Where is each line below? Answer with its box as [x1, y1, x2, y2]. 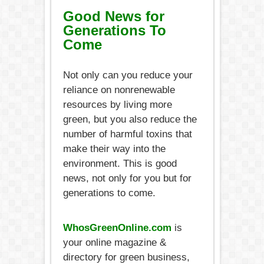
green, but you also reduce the [62, 113, 197, 125]
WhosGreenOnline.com [62, 222, 171, 233]
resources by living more [62, 98, 172, 110]
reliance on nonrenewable [62, 84, 175, 95]
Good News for [62, 8, 164, 24]
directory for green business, [62, 251, 190, 263]
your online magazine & [62, 236, 166, 248]
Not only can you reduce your [62, 69, 193, 81]
